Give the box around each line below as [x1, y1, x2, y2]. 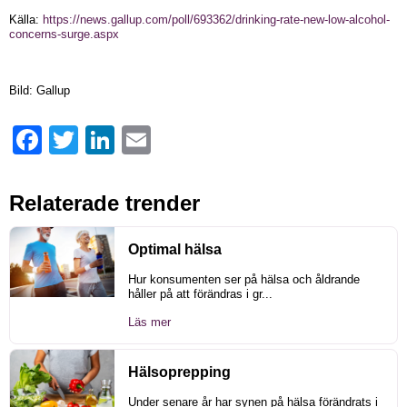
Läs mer [128, 315, 171, 330]
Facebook [42, 133, 94, 147]
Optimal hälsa [128, 242, 222, 258]
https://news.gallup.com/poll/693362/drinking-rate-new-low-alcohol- [43, 13, 390, 27]
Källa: [9, 13, 43, 27]
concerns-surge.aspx [9, 27, 119, 42]
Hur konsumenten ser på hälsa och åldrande [128, 273, 360, 287]
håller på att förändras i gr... [128, 287, 273, 302]
